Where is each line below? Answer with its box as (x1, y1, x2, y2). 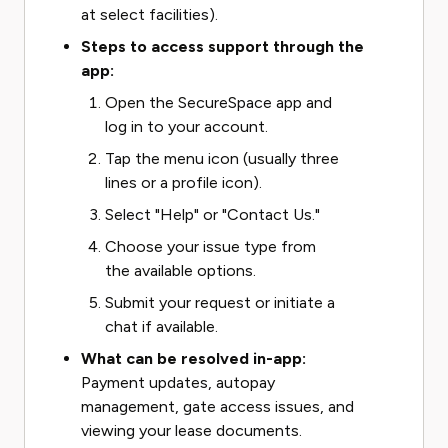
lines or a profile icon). (105, 173, 262, 192)
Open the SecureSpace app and (105, 93, 332, 112)
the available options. (105, 261, 256, 280)
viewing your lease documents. (81, 421, 302, 440)
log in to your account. (105, 117, 268, 136)
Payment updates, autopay (81, 373, 275, 392)
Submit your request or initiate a (105, 293, 335, 312)
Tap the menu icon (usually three (105, 149, 339, 168)
